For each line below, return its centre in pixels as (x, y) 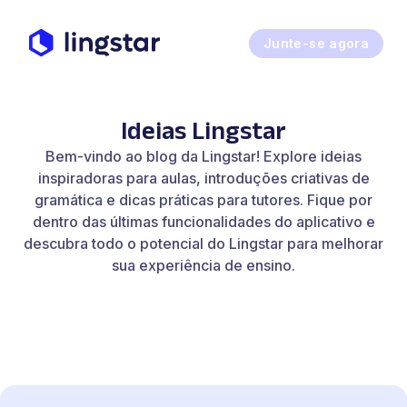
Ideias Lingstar (203, 130)
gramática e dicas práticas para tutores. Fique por (203, 200)
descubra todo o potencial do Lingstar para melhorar (203, 243)
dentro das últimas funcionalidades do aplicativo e (203, 222)
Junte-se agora (316, 43)
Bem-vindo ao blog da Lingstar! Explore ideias (203, 156)
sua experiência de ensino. (203, 265)
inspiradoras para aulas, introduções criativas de (203, 178)
